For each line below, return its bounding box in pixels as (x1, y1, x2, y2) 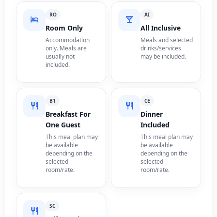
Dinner (140, 109, 163, 119)
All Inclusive (140, 23, 181, 32)
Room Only (46, 23, 83, 32)
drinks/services (140, 44, 181, 52)
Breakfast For (46, 109, 91, 119)
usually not (46, 52, 75, 61)
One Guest (46, 120, 81, 129)
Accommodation (46, 35, 90, 44)
